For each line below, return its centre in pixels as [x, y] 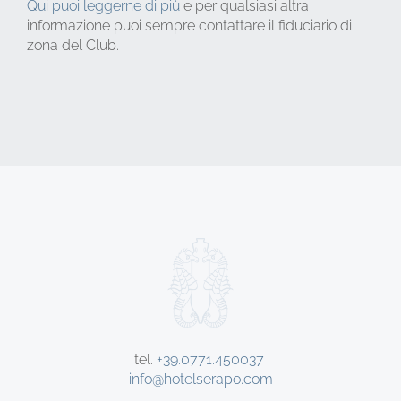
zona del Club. [73, 45]
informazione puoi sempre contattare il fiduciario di [189, 25]
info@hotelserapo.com [200, 379]
